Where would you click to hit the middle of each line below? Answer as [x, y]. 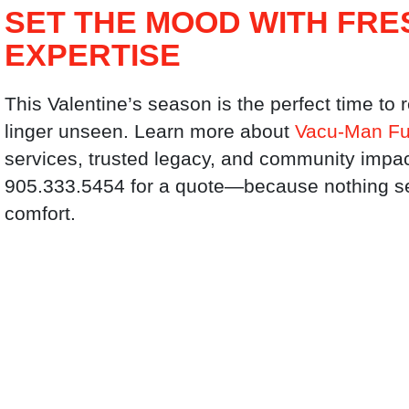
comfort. [41, 213]
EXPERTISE [93, 55]
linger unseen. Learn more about [150, 131]
